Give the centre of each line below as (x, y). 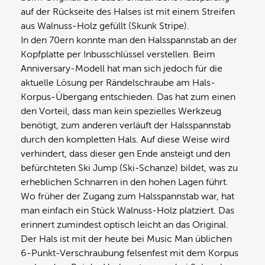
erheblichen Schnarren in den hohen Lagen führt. (125, 182)
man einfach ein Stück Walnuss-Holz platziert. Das (127, 211)
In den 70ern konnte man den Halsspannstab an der (129, 41)
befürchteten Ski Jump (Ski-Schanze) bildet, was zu (129, 168)
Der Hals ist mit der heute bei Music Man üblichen (126, 239)
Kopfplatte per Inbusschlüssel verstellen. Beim (118, 55)
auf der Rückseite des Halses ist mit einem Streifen (128, 12)
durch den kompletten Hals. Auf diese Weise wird (125, 140)
